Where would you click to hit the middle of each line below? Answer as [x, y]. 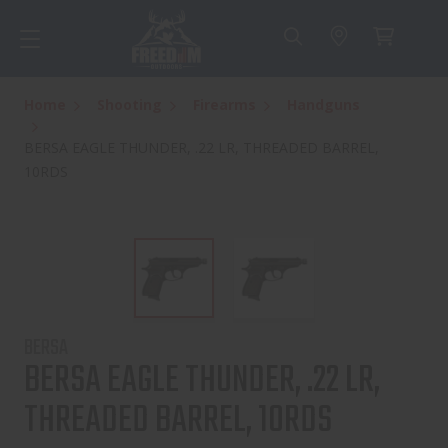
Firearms [224, 105]
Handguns [323, 105]
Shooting [129, 105]
